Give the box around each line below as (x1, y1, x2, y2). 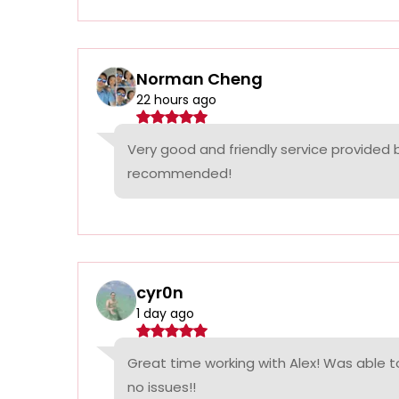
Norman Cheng (136, 68, 263, 91)
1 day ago (136, 305, 194, 323)
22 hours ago (136, 91, 216, 110)
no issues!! (127, 378, 196, 397)
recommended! (127, 164, 232, 183)
